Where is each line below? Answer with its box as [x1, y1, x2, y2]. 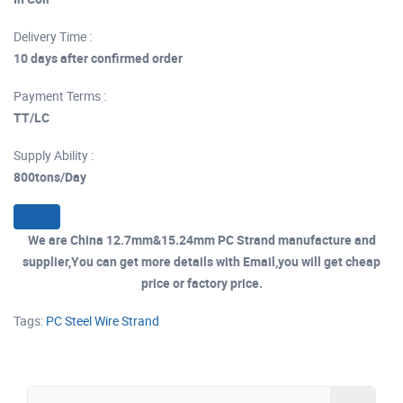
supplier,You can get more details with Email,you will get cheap [22, 253, 381, 271]
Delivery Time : [13, 28, 92, 46]
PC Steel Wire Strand [46, 312, 159, 330]
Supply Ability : [13, 147, 94, 165]
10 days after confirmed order [13, 49, 183, 67]
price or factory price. [140, 274, 263, 292]
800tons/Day [13, 168, 86, 186]
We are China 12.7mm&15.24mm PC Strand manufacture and [27, 231, 376, 249]
